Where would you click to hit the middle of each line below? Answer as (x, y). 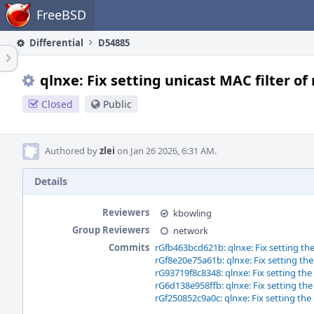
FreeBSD (61, 15)
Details (51, 181)
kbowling (192, 213)
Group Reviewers (111, 230)
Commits (129, 247)
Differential (55, 43)
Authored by (72, 151)
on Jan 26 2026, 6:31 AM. (166, 151)
